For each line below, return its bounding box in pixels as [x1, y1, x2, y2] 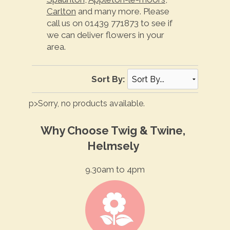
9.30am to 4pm [85, 164, 145, 175]
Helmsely [87, 139, 139, 152]
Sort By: [91, 73, 125, 84]
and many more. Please [75, 6, 169, 17]
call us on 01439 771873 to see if [46, 18, 172, 29]
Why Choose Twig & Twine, [41, 123, 185, 137]
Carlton [46, 6, 76, 17]
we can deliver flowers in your [46, 30, 164, 41]
